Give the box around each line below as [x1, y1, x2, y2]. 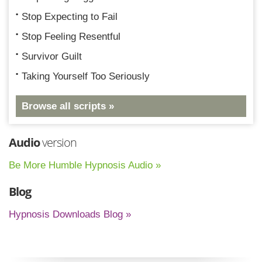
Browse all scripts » [22, 100, 114, 112]
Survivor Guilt [22, 50, 82, 62]
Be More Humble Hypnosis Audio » [9, 159, 161, 171]
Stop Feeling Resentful [22, 30, 120, 42]
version [40, 134, 77, 150]
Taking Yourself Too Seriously [22, 70, 150, 82]
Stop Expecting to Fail [22, 11, 118, 22]
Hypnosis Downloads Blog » [9, 208, 131, 220]
